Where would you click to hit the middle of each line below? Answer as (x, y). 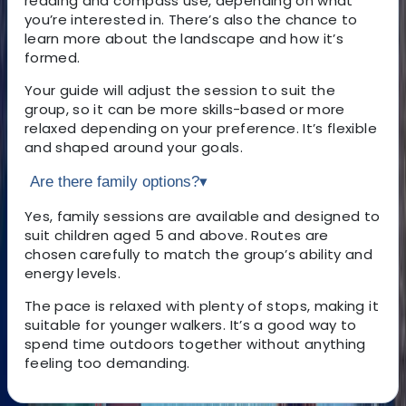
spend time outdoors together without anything (195, 343)
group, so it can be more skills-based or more (185, 109)
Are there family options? (115, 181)
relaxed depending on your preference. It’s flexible (201, 128)
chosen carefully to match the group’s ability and (199, 254)
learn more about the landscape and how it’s (184, 38)
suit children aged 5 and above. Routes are (177, 235)
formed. (53, 57)
